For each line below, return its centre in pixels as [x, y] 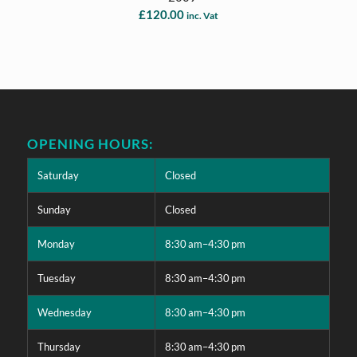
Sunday [54, 209]
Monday [56, 243]
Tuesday [56, 278]
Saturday [58, 175]
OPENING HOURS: [90, 144]
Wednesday [64, 312]
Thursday [59, 346]
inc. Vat [202, 15]
